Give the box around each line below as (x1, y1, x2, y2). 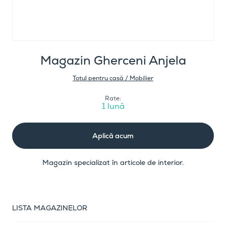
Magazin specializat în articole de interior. (42, 158, 184, 167)
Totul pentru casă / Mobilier (73, 74, 153, 82)
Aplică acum (92, 131, 134, 140)
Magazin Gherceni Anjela (40, 52, 186, 68)
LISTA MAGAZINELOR (12, 203, 87, 212)
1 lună (101, 101, 125, 111)
